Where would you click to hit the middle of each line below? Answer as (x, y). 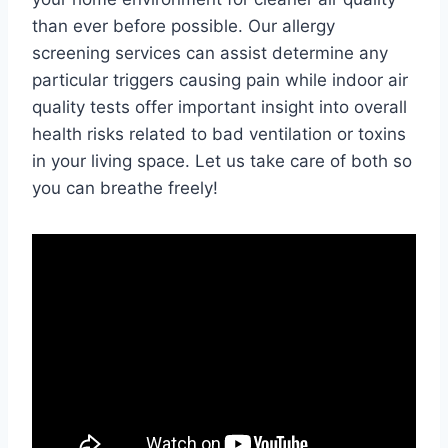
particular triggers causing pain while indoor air (220, 80)
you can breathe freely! (125, 188)
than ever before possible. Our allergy (183, 26)
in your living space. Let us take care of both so (222, 161)
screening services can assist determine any (210, 53)
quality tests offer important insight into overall (219, 107)
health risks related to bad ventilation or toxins (219, 134)
